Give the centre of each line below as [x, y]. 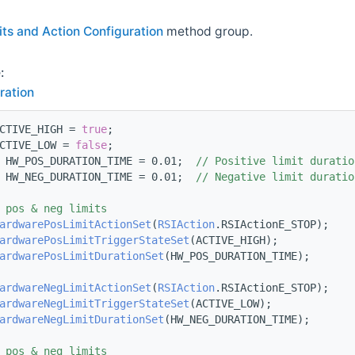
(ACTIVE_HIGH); [234, 240]
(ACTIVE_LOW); [231, 304]
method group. [208, 32]
